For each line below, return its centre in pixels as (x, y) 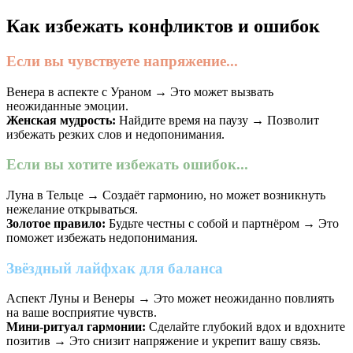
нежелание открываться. (72, 209)
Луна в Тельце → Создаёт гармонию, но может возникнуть (166, 195)
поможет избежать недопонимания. (102, 237)
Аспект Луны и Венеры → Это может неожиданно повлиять (170, 299)
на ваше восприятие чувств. (82, 313)
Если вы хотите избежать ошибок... (127, 165)
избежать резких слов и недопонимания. (115, 134)
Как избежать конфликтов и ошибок (163, 26)
